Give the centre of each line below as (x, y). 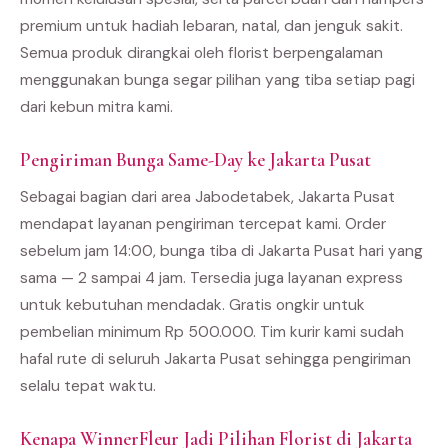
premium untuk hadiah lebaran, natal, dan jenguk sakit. (211, 25)
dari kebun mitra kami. (96, 106)
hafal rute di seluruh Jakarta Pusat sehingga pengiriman (215, 358)
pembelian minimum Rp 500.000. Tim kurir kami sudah (212, 331)
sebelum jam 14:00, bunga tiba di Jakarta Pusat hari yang (221, 250)
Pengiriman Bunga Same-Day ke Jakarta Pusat (195, 159)
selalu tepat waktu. (88, 385)
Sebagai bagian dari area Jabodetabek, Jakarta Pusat (207, 196)
